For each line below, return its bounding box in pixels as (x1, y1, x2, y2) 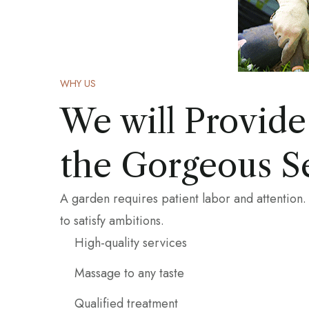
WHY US (60, 77, 96, 91)
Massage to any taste (74, 264, 184, 283)
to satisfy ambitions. (60, 212, 164, 230)
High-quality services (74, 234, 187, 252)
